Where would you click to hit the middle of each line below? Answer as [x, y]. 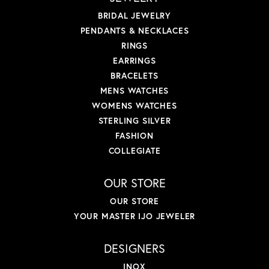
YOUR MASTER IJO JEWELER [134, 216]
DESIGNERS [134, 249]
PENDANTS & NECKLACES [134, 31]
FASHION [134, 136]
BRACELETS [134, 76]
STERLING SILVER [134, 121]
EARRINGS [134, 61]
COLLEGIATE [134, 151]
